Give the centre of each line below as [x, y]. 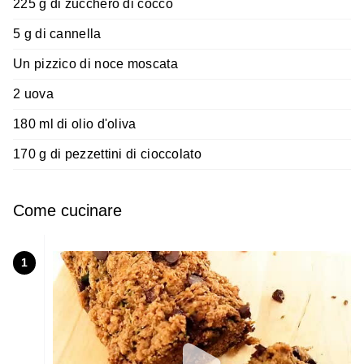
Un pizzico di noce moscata [95, 64]
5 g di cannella [57, 34]
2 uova [33, 94]
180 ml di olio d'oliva [75, 124]
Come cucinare [67, 211]
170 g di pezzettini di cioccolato [107, 154]
